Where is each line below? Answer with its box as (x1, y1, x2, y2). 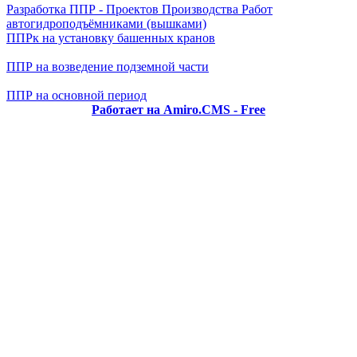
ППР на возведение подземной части (6, 60, 209, 73)
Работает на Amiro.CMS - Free (92, 103, 265, 116)
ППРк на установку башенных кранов (6, 31, 215, 45)
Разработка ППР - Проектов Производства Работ (6, 2, 273, 16)
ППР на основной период (6, 88, 147, 102)
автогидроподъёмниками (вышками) (6, 17, 206, 30)
